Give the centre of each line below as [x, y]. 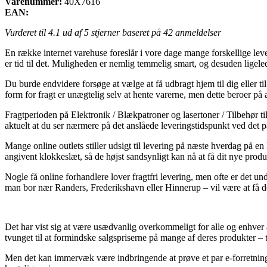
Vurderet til [27, 32]
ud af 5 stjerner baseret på [112, 32]
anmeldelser [197, 32]
